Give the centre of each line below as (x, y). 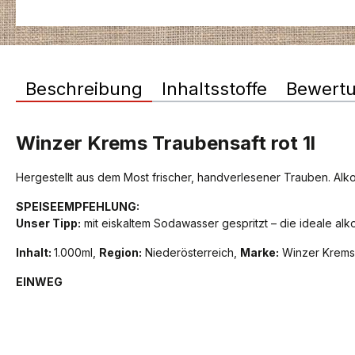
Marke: (260, 252)
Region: (120, 252)
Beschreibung (84, 88)
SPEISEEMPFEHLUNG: (78, 206)
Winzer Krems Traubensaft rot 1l (166, 143)
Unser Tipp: (48, 223)
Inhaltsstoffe (214, 88)
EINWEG (39, 281)
